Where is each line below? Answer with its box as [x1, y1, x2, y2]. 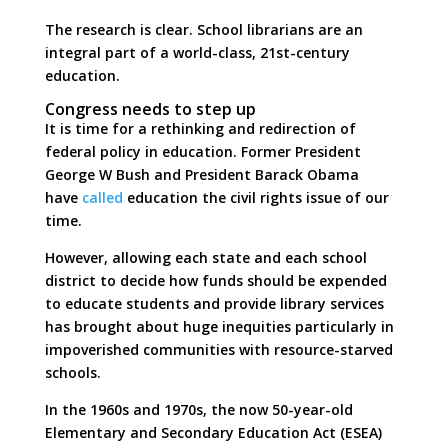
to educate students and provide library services [44, 293, 384, 313]
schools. [44, 362, 101, 382]
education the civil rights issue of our [122, 187, 389, 207]
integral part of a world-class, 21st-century [44, 42, 350, 62]
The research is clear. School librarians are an [44, 19, 363, 39]
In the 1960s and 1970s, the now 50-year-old [44, 399, 353, 419]
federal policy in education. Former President [44, 141, 361, 161]
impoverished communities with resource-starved [44, 339, 393, 359]
